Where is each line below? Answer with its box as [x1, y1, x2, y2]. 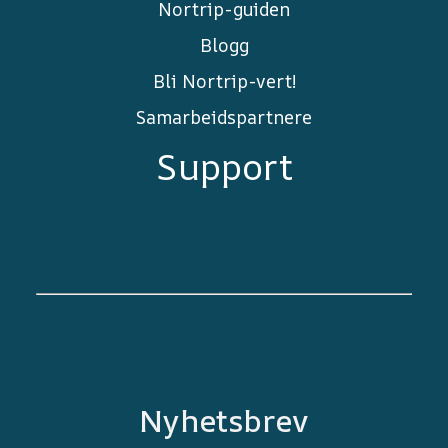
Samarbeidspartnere [136, 104, 312, 129]
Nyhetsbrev [139, 399, 309, 441]
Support [155, 141, 293, 191]
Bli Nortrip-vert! [152, 68, 296, 93]
